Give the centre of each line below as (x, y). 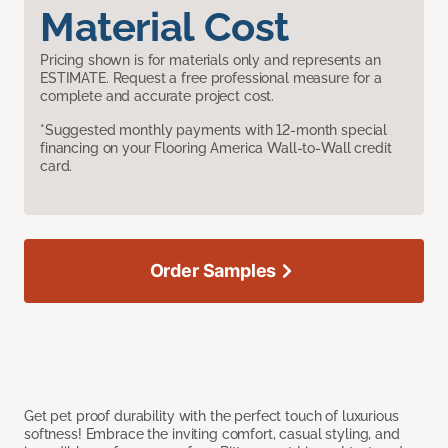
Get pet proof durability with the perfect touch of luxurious (211, 416)
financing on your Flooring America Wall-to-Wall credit (216, 148)
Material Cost (164, 27)
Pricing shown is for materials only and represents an (210, 60)
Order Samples (213, 271)
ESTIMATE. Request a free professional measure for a (211, 78)
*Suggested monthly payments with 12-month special (214, 130)
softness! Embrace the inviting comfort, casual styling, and (212, 434)
